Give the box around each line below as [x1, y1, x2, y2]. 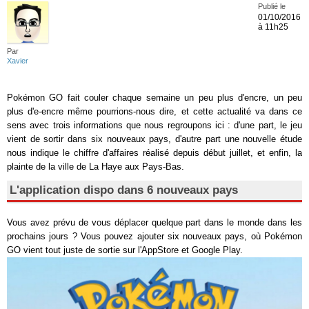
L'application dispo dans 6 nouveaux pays [10, 183, 238, 197]
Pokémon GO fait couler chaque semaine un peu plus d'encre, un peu [7, 92, 302, 103]
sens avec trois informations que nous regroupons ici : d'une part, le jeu [7, 120, 302, 130]
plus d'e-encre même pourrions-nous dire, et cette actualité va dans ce [7, 106, 302, 117]
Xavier [7, 57, 28, 65]
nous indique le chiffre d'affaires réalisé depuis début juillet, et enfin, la [7, 148, 302, 158]
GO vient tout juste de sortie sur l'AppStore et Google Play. [7, 245, 243, 255]
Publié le [258, 2, 286, 10]
